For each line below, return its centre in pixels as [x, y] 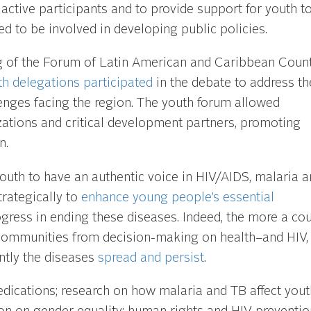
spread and [131, 258]
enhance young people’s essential [177, 197]
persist [184, 258]
